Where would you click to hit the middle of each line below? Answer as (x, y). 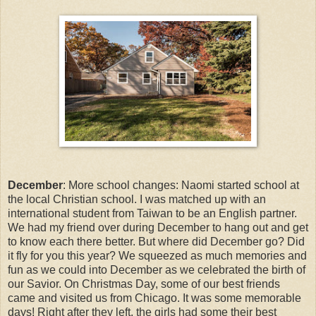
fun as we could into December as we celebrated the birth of (157, 269)
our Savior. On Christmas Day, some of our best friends (144, 284)
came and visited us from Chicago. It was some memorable (154, 298)
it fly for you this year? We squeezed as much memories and (157, 255)
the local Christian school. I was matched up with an (137, 199)
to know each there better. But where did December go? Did (156, 241)
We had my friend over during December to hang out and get (158, 227)
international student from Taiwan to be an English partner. (152, 213)
